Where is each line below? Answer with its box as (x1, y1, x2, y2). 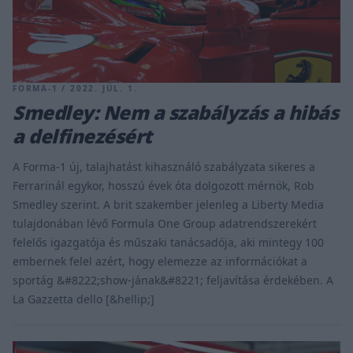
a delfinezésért (13, 122, 152, 149)
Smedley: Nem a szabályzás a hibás (13, 98, 339, 125)
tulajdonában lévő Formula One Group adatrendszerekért (13, 215, 317, 231)
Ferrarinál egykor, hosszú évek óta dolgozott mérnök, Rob (13, 177, 314, 193)
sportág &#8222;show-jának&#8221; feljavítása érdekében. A (13, 272, 333, 288)
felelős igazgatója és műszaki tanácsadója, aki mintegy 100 (13, 234, 324, 250)
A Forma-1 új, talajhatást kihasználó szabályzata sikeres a (13, 158, 315, 174)
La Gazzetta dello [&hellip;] (13, 291, 154, 307)
